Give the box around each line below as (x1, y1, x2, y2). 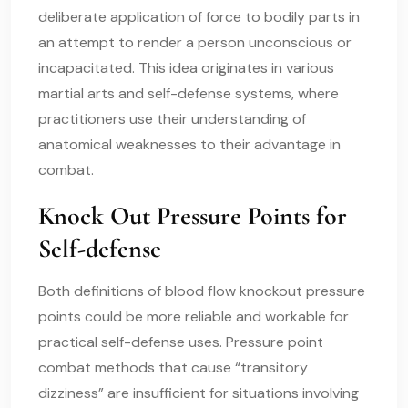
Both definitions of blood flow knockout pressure (38, 280, 365, 301)
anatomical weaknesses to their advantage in (38, 134, 341, 154)
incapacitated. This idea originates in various (38, 57, 334, 77)
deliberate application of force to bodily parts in (38, 6, 360, 26)
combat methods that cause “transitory (38, 357, 308, 377)
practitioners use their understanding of (38, 108, 306, 128)
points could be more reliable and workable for (38, 306, 349, 326)
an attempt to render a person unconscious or (38, 32, 352, 52)
